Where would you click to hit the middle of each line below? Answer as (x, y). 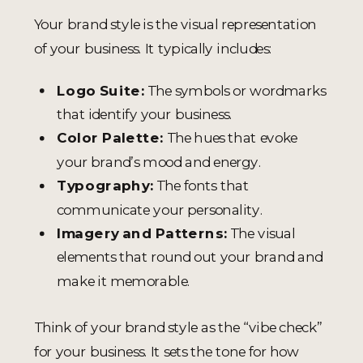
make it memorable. (124, 280)
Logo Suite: (100, 90)
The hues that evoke (230, 138)
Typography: (105, 186)
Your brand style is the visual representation (175, 24)
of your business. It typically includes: (153, 48)
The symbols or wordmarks (235, 90)
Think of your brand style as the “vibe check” (178, 327)
